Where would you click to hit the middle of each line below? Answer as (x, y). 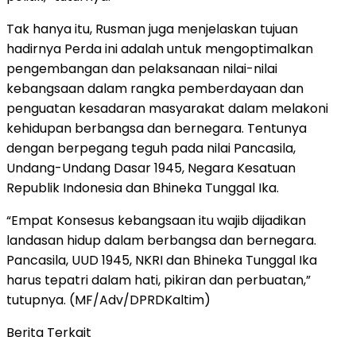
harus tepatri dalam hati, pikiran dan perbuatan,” (159, 280)
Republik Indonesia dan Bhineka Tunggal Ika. (143, 188)
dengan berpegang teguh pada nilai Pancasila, (151, 148)
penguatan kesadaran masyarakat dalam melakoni (167, 108)
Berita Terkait (49, 332)
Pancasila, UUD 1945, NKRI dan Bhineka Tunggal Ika (162, 260)
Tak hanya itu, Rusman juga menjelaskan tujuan (152, 29)
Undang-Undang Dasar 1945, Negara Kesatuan (151, 168)
